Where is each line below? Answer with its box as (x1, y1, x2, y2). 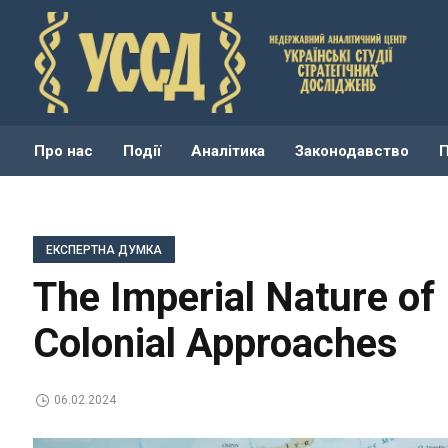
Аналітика (191, 141, 266, 160)
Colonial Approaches (33, 320, 399, 367)
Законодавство (295, 141, 410, 160)
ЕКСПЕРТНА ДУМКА (46, 243, 163, 257)
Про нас (34, 141, 94, 160)
